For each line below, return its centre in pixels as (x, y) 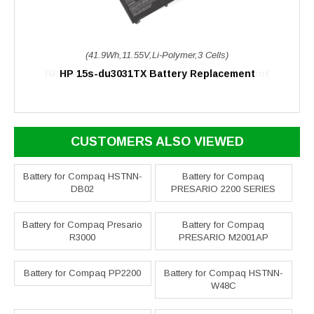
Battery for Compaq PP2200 (83, 273)
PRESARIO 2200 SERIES (224, 189)
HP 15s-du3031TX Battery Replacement (157, 74)
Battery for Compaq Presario (83, 225)
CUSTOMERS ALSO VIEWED (157, 142)
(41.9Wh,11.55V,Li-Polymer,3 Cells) (157, 55)
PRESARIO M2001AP (223, 238)
